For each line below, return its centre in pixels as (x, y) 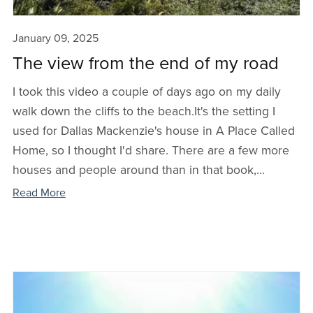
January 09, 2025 (55, 38)
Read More (39, 192)
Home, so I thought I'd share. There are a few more (151, 150)
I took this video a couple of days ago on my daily (146, 92)
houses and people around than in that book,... (138, 170)
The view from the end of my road (145, 63)
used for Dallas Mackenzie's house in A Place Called (153, 131)
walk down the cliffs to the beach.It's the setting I (144, 111)
